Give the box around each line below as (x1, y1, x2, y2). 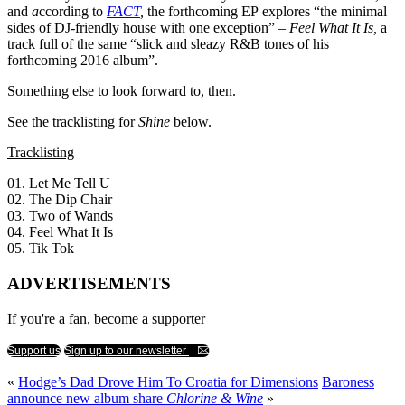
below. (170, 114, 212, 130)
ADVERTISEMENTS (7, 274, 171, 294)
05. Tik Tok (7, 240, 74, 257)
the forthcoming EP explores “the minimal (147, 4, 387, 20)
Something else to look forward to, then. (7, 83, 236, 99)
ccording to (39, 4, 107, 20)
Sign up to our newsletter (64, 344, 189, 357)
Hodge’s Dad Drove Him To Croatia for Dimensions (18, 373, 318, 390)
